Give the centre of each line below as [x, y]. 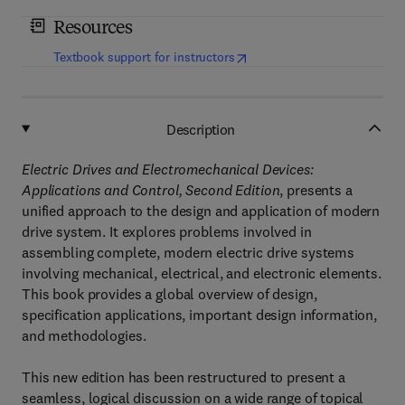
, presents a [316, 190]
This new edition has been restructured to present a [184, 377]
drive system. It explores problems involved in [167, 231]
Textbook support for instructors [144, 57]
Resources [93, 29]
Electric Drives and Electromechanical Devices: [168, 169]
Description [201, 129]
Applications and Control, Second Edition [151, 190]
